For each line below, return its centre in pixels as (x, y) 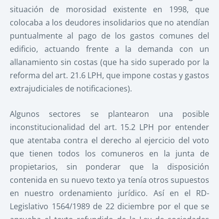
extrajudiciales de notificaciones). (71, 88)
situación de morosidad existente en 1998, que (109, 9)
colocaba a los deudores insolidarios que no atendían (109, 22)
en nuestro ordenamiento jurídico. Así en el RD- (109, 193)
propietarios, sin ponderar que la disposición (109, 167)
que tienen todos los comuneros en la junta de (109, 154)
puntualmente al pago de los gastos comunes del (109, 35)
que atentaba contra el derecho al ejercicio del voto (109, 141)
